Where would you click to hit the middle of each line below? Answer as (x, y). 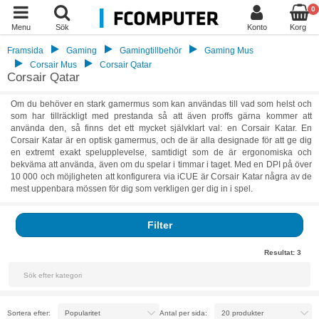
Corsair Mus (53, 65)
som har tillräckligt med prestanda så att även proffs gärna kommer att (161, 116)
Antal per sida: (183, 313)
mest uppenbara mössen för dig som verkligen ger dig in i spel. (132, 189)
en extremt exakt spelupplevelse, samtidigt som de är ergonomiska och (161, 152)
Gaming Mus (229, 51)
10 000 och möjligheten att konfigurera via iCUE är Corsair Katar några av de (161, 177)
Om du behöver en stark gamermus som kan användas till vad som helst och (161, 104)
